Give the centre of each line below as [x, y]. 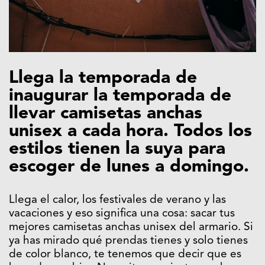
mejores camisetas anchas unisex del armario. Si [131, 228]
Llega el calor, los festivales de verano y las [117, 201]
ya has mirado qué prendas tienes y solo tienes [128, 241]
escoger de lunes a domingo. [129, 167]
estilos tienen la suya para [117, 149]
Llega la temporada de [103, 78]
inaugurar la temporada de [120, 96]
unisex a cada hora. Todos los [130, 132]
